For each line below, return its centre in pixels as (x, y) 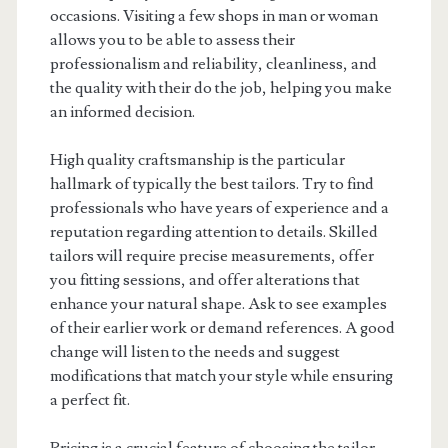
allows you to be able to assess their (172, 40)
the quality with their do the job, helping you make (220, 88)
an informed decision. (122, 112)
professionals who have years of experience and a (219, 208)
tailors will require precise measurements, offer (211, 256)
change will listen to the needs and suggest (194, 352)
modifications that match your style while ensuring (221, 376)
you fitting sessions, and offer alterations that (204, 280)
